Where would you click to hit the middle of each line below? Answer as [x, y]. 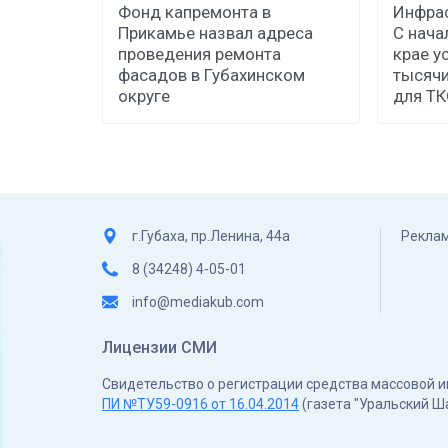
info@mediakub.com [198, 302]
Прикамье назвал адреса [215, 33]
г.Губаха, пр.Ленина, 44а [211, 236]
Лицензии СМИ [159, 348]
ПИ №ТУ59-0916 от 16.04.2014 [200, 404]
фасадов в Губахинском [211, 75]
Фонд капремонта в [194, 12]
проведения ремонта [199, 54]
